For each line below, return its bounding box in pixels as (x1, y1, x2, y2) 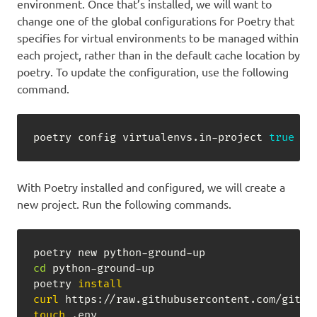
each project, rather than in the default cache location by (17, 47, 300, 62)
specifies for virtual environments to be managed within (17, 30, 299, 45)
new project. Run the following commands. (17, 197, 231, 212)
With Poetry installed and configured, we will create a (17, 180, 285, 195)
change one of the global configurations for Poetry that (17, 13, 294, 28)
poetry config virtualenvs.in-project (33, 130, 269, 144)
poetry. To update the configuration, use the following (17, 64, 289, 79)
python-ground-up (45, 261, 154, 275)
